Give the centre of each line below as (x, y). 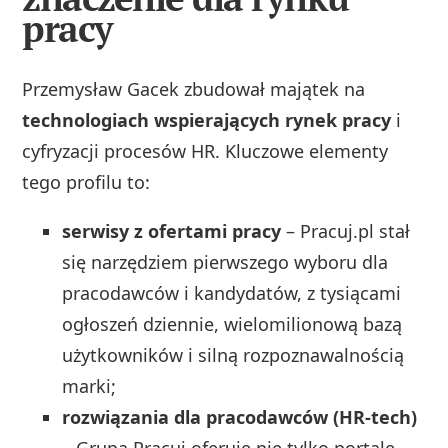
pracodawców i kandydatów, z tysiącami (232, 293)
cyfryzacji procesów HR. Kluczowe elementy (205, 151)
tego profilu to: (86, 182)
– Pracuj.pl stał (346, 231)
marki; (89, 386)
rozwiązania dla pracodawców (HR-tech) (240, 417)
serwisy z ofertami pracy (172, 231)
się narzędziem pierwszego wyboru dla (225, 262)
